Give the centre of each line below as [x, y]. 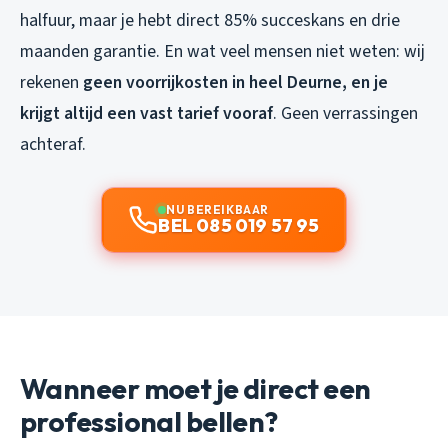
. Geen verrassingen [345, 113]
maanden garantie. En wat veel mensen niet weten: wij [222, 51]
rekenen [51, 82]
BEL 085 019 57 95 [239, 225]
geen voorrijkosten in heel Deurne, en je [235, 82]
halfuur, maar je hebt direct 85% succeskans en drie [210, 20]
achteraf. [53, 144]
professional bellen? [149, 421]
